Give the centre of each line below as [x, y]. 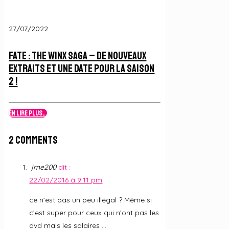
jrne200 [44, 167]
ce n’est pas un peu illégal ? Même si [91, 200]
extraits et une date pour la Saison [82, 69]
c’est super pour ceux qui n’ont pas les [94, 213]
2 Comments [33, 140]
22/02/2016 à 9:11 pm [66, 180]
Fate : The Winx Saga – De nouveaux [78, 56]
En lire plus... [28, 113]
